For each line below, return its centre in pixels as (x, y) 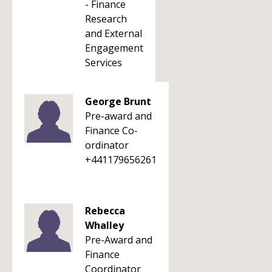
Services (104, 63)
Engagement (114, 48)
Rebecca (105, 211)
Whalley (104, 225)
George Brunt (118, 101)
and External (114, 33)
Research (106, 19)
